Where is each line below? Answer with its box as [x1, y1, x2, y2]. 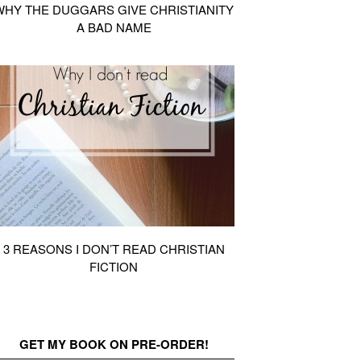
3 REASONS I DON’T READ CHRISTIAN [2, 240, 225, 257]
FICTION [89, 258, 138, 275]
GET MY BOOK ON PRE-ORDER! [19, 335, 209, 353]
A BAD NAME [76, 19, 151, 35]
